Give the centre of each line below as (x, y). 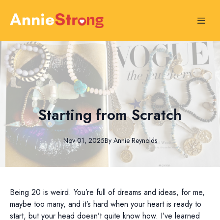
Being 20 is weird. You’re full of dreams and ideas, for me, (107, 192)
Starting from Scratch (110, 114)
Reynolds (144, 140)
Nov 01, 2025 (84, 140)
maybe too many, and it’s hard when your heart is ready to (106, 204)
